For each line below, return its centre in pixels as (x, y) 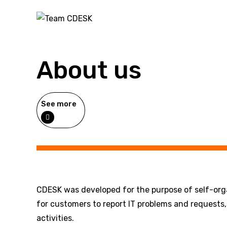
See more (59, 104)
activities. (55, 218)
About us (89, 70)
